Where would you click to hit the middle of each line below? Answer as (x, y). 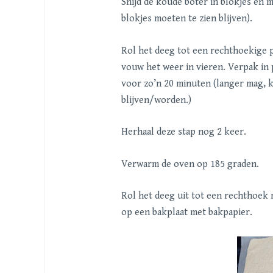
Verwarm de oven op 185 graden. (191, 164)
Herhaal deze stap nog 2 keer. (185, 132)
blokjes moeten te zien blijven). (186, 18)
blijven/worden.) (156, 100)
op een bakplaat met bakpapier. (188, 213)
